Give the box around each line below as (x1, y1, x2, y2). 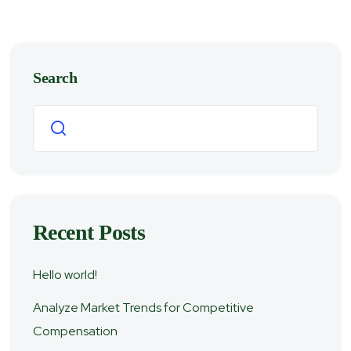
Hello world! (33, 266, 97, 283)
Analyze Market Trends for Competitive (33, 299, 254, 316)
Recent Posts (33, 220, 146, 244)
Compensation (33, 323, 118, 339)
